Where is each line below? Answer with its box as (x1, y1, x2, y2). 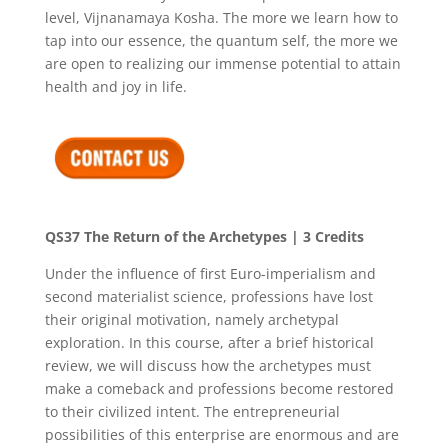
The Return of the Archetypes (79, 226, 287, 246)
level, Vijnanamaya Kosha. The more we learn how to (44, 7, 398, 27)
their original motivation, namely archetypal (44, 309, 339, 329)
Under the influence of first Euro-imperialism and (44, 263, 376, 283)
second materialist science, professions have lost (44, 286, 373, 306)
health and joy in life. (44, 76, 187, 96)
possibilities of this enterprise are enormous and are (44, 424, 399, 444)
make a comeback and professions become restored (44, 378, 394, 398)
